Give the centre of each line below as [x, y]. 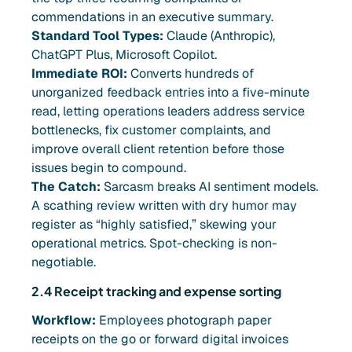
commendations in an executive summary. [152, 17]
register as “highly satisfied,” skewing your [154, 225]
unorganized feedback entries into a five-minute [170, 93]
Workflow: [64, 320]
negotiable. [64, 262]
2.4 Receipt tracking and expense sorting [156, 291]
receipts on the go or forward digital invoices [160, 339]
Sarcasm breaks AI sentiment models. [209, 187]
